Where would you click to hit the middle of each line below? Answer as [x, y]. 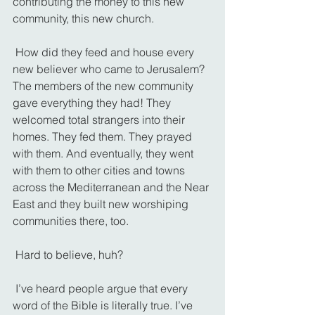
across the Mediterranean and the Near [112, 187]
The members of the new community [104, 85]
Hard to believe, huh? [69, 254]
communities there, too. [71, 220]
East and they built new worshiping [102, 204]
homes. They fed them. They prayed [104, 136]
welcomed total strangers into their [100, 119]
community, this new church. [83, 18]
